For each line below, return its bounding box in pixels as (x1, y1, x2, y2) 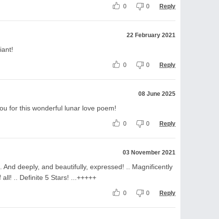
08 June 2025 (138, 90, 175, 97)
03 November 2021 (123, 149, 175, 156)
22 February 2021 (127, 31, 175, 39)
